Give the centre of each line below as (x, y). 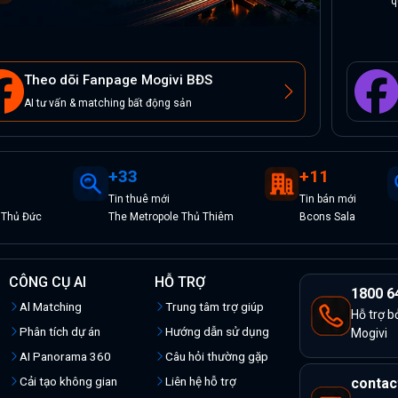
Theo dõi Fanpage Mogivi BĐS (118, 80)
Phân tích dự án (60, 332)
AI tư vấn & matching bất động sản (108, 103)
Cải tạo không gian (68, 382)
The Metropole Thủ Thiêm (171, 217)
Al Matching (51, 307)
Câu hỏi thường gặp (216, 357)
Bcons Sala (328, 217)
